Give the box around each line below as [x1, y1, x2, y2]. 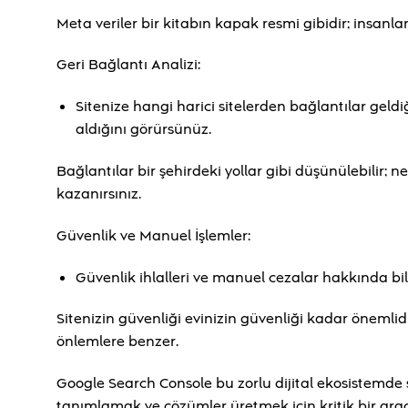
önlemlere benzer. [56, 331, 178, 352]
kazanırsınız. [56, 183, 141, 204]
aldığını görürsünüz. [75, 119, 211, 140]
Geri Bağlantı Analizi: [56, 55, 200, 76]
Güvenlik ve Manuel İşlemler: [56, 225, 250, 246]
